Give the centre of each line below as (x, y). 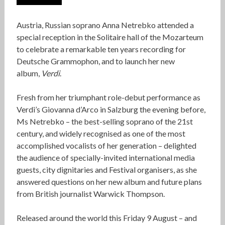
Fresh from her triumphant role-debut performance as (108, 97)
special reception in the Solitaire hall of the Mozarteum (110, 37)
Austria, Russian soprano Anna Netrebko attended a (105, 25)
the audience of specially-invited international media (105, 158)
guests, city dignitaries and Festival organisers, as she (106, 170)
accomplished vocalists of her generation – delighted (106, 146)
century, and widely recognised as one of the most (101, 134)
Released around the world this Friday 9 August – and (106, 218)
